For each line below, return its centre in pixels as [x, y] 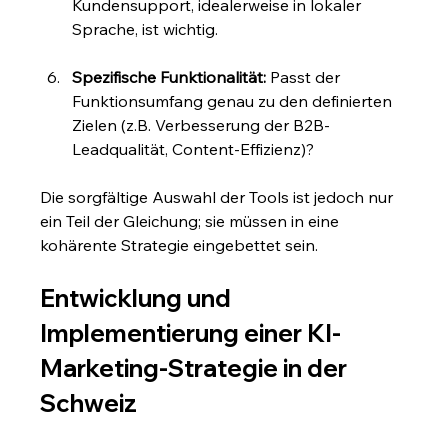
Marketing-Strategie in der [196, 368]
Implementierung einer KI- [191, 333]
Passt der [305, 77]
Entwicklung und [138, 298]
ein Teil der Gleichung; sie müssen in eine [192, 221]
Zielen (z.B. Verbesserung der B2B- [201, 125]
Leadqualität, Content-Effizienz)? [193, 149]
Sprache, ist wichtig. [145, 29]
